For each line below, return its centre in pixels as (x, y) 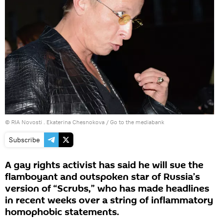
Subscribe (24, 140)
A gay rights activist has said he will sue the (104, 165)
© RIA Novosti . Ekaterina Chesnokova (55, 122)
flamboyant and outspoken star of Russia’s (102, 177)
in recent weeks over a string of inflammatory (109, 201)
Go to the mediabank (137, 122)
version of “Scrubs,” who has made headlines (107, 189)
